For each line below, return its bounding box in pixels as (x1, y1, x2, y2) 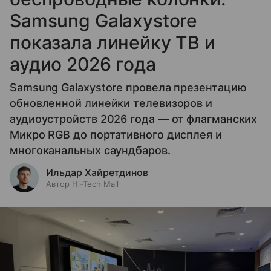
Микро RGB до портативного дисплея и (10, 128, 222, 142)
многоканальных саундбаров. (10, 144, 171, 157)
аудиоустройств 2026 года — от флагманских (10, 113, 258, 126)
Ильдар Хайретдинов (46, 166, 148, 179)
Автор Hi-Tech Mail (46, 179, 119, 189)
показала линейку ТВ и (10, 31, 215, 54)
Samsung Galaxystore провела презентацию (10, 81, 247, 94)
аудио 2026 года (10, 53, 156, 76)
